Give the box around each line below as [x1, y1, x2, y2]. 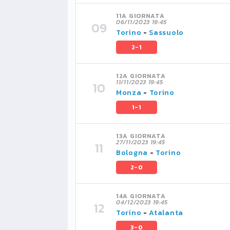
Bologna [116, 147, 148, 158]
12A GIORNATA [116, 71, 166, 81]
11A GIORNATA [116, 11, 165, 21]
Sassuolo [149, 27, 184, 38]
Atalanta [149, 207, 183, 218]
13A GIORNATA [116, 131, 166, 141]
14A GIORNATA [116, 191, 166, 201]
